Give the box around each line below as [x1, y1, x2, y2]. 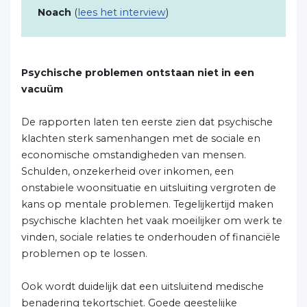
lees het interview [77, 6, 166, 19]
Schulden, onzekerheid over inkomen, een [21, 165, 234, 177]
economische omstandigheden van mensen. [21, 149, 246, 161]
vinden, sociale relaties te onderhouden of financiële [21, 231, 280, 243]
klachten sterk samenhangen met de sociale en [21, 132, 260, 145]
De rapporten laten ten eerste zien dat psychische [21, 116, 273, 128]
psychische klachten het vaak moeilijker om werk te [21, 214, 282, 227]
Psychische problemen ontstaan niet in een [21, 66, 254, 79]
